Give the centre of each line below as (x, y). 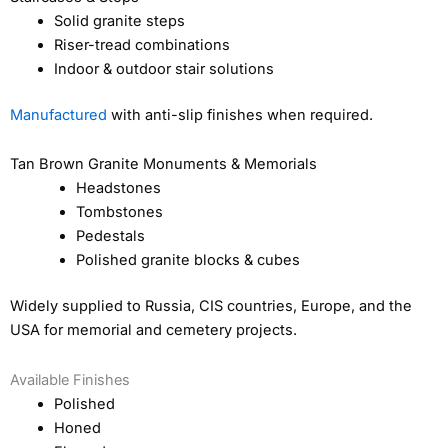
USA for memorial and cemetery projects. (153, 330)
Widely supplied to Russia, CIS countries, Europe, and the (211, 306)
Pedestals (110, 236)
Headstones (118, 188)
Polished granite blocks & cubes (187, 260)
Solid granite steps (119, 20)
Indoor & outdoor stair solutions (163, 68)
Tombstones (119, 212)
